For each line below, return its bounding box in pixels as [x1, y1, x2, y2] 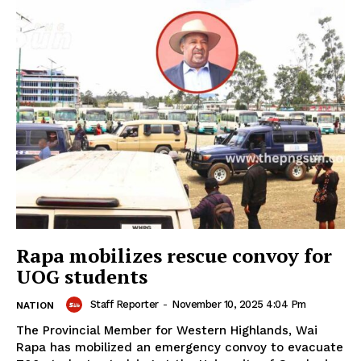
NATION [16, 300, 54, 312]
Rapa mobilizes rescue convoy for [16, 243, 332, 269]
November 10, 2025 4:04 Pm [172, 298, 306, 311]
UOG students [16, 263, 147, 290]
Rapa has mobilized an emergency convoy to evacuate [16, 340, 343, 355]
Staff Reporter [89, 298, 159, 311]
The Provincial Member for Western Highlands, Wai [16, 323, 317, 338]
